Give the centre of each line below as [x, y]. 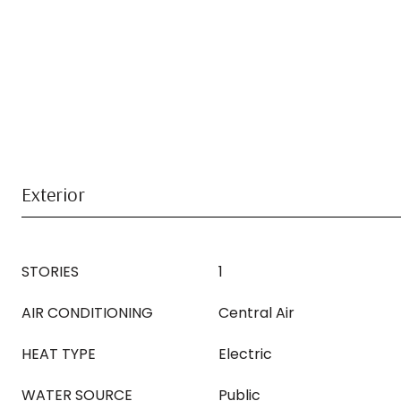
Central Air [256, 313]
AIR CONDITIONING [87, 313]
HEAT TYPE [59, 354]
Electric [245, 354]
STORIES [50, 272]
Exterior [53, 194]
